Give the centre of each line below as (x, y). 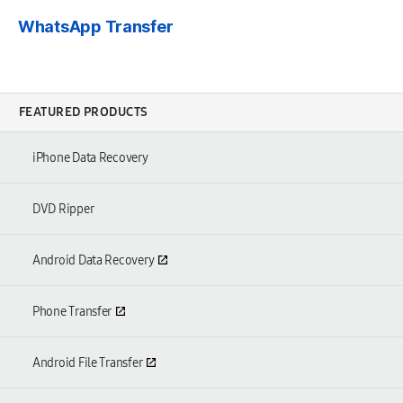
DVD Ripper (63, 210)
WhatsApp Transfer (96, 27)
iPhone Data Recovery (90, 158)
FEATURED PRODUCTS (84, 112)
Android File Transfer (88, 363)
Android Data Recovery (94, 261)
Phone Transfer (72, 312)
